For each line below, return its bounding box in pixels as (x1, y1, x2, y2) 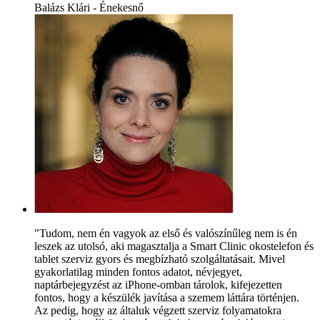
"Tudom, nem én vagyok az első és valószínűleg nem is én (34, 226, 297, 239)
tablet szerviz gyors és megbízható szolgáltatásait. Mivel (34, 252, 285, 265)
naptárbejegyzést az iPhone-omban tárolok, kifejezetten (34, 278, 282, 291)
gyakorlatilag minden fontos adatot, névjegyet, (34, 265, 242, 278)
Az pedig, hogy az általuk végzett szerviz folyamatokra (34, 304, 281, 316)
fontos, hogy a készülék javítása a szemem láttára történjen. (34, 291, 299, 304)
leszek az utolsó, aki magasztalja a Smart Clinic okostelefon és (34, 239, 314, 252)
